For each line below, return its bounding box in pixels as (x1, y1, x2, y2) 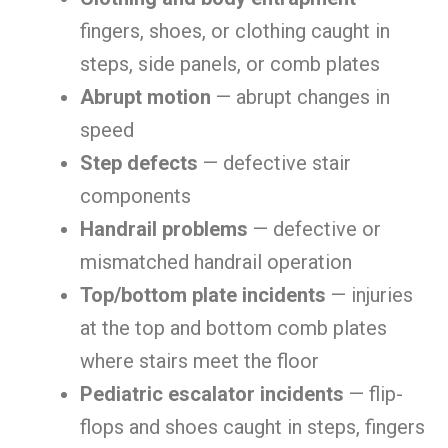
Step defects (80, 151, 198, 175)
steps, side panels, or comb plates (80, 52, 380, 76)
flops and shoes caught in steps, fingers (80, 415, 425, 439)
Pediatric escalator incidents (80, 382, 344, 406)
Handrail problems (80, 217, 248, 241)
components (80, 184, 191, 208)
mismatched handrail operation (80, 250, 352, 274)
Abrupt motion (80, 85, 211, 109)
